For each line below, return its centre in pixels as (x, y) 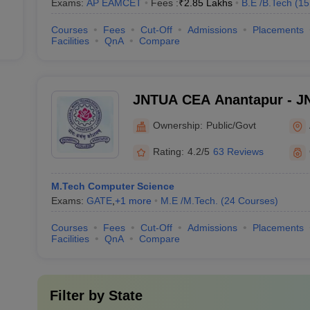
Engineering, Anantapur (211, 118)
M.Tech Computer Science (112, 186)
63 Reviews (238, 152)
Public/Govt (231, 125)
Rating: (168, 152)
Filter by (79, 295)
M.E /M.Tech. (189, 201)
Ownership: (177, 125)
